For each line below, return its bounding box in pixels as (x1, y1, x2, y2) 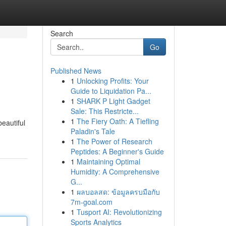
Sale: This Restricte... (70, 106, 139, 116)
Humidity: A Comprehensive (70, 166, 159, 177)
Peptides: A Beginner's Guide (70, 146, 164, 156)
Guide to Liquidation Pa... (70, 86, 151, 96)
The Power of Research (76, 136, 152, 146)
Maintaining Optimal (76, 156, 140, 166)
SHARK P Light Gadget (76, 96, 150, 106)
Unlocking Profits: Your (76, 76, 149, 86)
